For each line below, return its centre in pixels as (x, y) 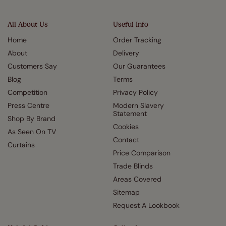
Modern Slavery (138, 106)
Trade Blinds (133, 166)
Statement (130, 114)
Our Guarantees (139, 66)
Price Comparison (142, 153)
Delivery (126, 53)
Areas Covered (137, 179)
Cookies (126, 127)
